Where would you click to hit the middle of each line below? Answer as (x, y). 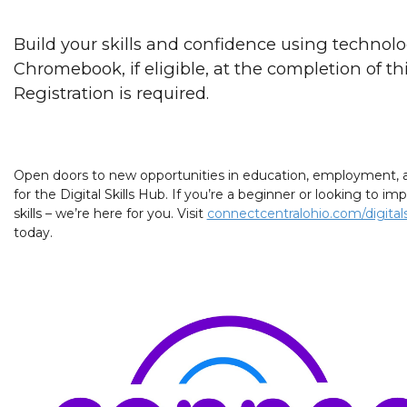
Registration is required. (111, 94)
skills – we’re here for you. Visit (110, 214)
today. (33, 233)
